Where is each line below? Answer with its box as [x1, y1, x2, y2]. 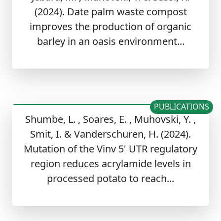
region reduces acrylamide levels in [30, 157, 191, 171]
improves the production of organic [30, 20, 191, 34]
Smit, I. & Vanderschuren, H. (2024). [30, 127, 191, 141]
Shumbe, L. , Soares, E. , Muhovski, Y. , [25, 112, 196, 126]
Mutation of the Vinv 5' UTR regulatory [24, 142, 197, 156]
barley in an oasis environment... [37, 35, 184, 48]
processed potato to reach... [47, 172, 174, 185]
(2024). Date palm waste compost [34, 5, 187, 19]
